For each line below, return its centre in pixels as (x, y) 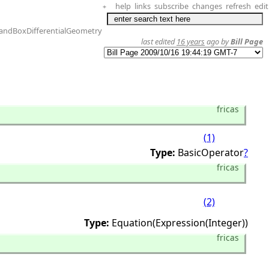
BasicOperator (211, 153)
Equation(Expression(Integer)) (180, 223)
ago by (218, 41)
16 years (191, 41)
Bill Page (247, 41)
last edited (159, 41)
